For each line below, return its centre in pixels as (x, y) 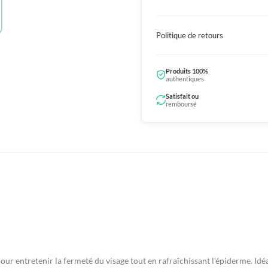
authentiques (185, 79)
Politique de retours (190, 36)
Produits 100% (187, 71)
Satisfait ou (182, 96)
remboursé (181, 104)
